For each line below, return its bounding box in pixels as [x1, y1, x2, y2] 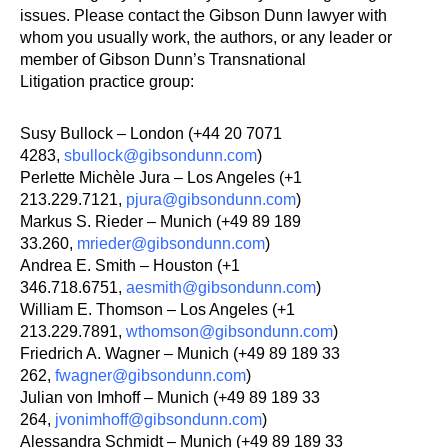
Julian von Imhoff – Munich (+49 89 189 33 [20, 389, 320, 406]
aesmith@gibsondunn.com [126, 279, 316, 296]
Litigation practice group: [20, 73, 194, 90]
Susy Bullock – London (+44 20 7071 [20, 125, 282, 142]
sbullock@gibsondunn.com [64, 147, 257, 164]
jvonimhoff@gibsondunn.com [55, 411, 262, 428]
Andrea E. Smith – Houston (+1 [20, 257, 240, 274]
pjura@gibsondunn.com [126, 191, 296, 208]
